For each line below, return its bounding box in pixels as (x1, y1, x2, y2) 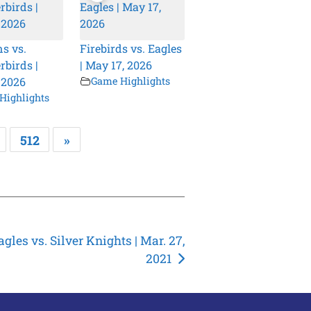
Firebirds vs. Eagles (80, 41, 183, 56)
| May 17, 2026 (80, 58, 153, 73)
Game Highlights (91, 74, 171, 88)
